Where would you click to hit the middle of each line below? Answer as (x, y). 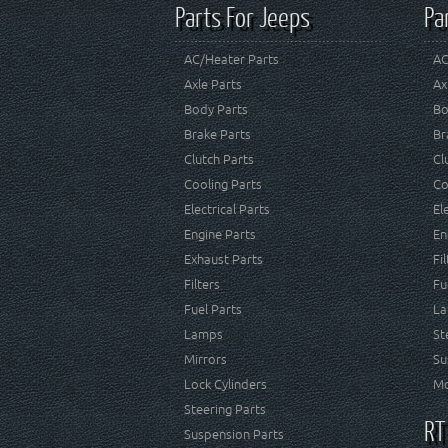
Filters (202, 284)
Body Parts (216, 109)
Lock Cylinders (225, 384)
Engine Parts (220, 234)
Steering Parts (225, 409)
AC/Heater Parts (231, 59)
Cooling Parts (223, 184)
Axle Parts (213, 84)
